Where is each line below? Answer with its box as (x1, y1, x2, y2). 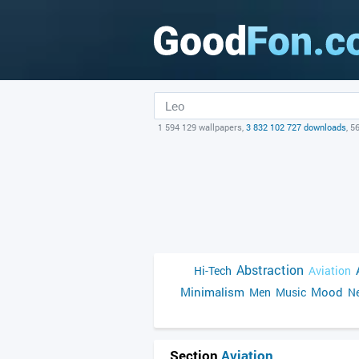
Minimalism (180, 284, 244, 300)
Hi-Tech (194, 263, 232, 278)
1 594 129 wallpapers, (158, 121, 246, 133)
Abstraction (236, 261, 304, 278)
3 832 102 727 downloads (246, 121, 346, 133)
